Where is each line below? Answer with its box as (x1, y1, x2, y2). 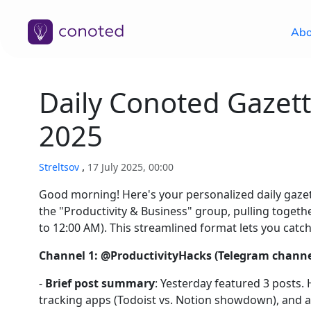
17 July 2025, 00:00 (87, 160, 174, 174)
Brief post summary (45, 276, 155, 291)
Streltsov (39, 160, 82, 174)
